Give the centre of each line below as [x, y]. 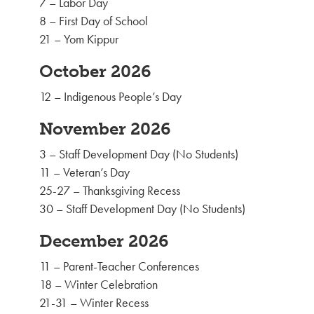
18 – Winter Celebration [98, 285]
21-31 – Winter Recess [94, 303]
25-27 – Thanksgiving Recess [110, 191]
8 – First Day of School [94, 21]
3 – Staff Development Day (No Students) [139, 154]
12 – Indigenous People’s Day [110, 97]
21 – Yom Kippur [79, 39]
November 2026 [105, 129]
